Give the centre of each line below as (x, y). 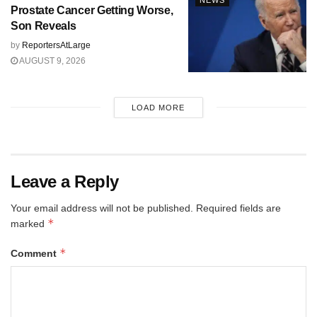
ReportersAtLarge (56, 46)
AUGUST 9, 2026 (52, 61)
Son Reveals (44, 26)
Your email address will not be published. (102, 208)
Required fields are (238, 208)
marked (29, 223)
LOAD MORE (158, 107)
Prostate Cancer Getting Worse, (92, 11)
